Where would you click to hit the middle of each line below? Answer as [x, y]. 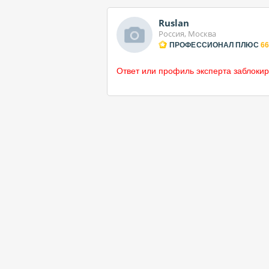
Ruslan [174, 23]
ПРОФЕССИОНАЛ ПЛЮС [214, 45]
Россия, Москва [187, 34]
